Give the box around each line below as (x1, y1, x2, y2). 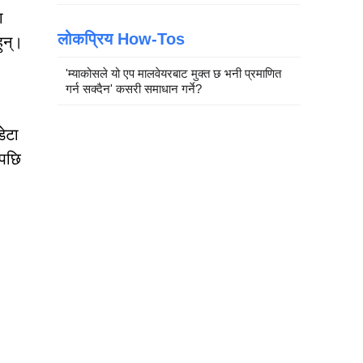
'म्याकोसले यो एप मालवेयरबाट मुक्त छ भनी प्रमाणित (66, 66, 281, 80)
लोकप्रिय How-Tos (58, 30, 185, 48)
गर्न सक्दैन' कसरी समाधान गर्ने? (66, 82, 202, 96)
